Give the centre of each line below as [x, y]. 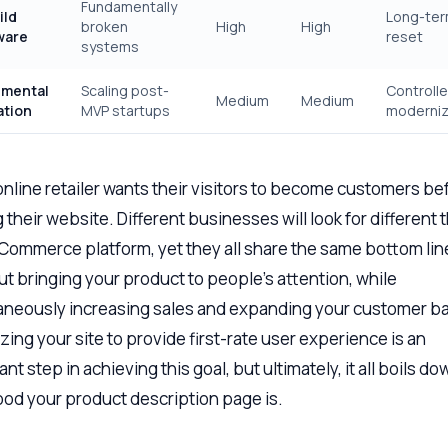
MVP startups [125, 110]
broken [104, 26]
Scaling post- [125, 90]
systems [110, 46]
